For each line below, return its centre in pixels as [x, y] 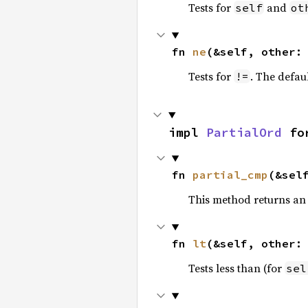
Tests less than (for [236, 268]
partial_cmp [230, 175]
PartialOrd [244, 132]
